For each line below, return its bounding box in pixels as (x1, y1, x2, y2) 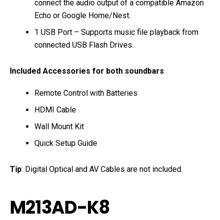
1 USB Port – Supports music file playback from (34, 27, 198, 37)
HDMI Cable (34, 105, 76, 115)
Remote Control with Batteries (34, 88, 137, 98)
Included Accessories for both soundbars (10, 66, 164, 76)
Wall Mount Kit (34, 122, 84, 132)
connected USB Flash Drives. (34, 40, 134, 50)
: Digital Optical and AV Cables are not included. (22, 165, 183, 174)
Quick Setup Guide (34, 138, 99, 148)
